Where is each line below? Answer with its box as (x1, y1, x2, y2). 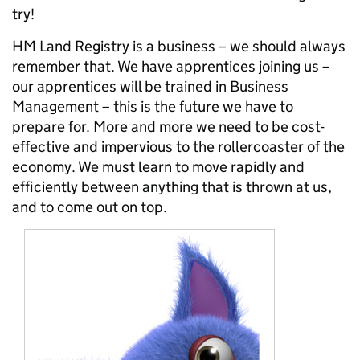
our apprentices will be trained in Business (12, 76, 288, 96)
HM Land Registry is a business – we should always (12, 36, 346, 55)
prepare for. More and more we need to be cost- (12, 117, 325, 136)
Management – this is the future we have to (12, 96, 293, 116)
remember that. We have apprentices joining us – (12, 56, 330, 76)
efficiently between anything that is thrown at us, (12, 177, 332, 196)
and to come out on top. (12, 197, 167, 216)
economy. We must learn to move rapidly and (12, 157, 305, 176)
